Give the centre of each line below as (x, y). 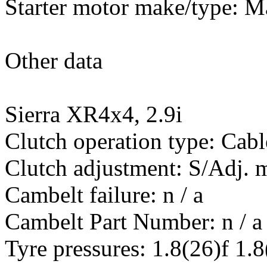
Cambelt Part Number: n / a (133, 221)
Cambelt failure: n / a (104, 195)
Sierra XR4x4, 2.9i (94, 114)
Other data (54, 60)
